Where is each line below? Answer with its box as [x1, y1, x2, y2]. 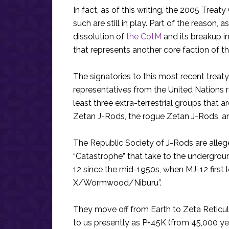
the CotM [126, 32, 162, 41]
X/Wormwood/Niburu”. [73, 178, 162, 188]
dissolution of [73, 32, 126, 41]
